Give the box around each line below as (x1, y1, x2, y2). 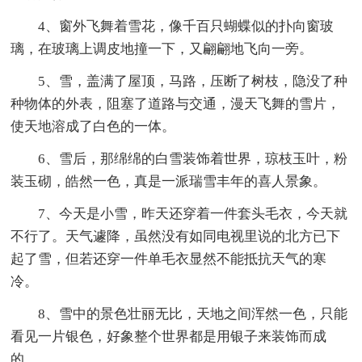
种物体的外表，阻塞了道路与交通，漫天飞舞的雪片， (11, 96, 341, 112)
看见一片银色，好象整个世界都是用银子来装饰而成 (11, 329, 327, 345)
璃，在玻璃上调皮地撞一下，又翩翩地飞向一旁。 (11, 41, 314, 57)
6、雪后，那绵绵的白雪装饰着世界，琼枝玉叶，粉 (38, 151, 348, 167)
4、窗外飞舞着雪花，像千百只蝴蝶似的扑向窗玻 (38, 19, 335, 35)
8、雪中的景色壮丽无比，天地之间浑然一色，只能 (38, 306, 348, 322)
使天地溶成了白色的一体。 (11, 119, 176, 135)
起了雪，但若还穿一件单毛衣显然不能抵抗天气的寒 (11, 251, 327, 267)
